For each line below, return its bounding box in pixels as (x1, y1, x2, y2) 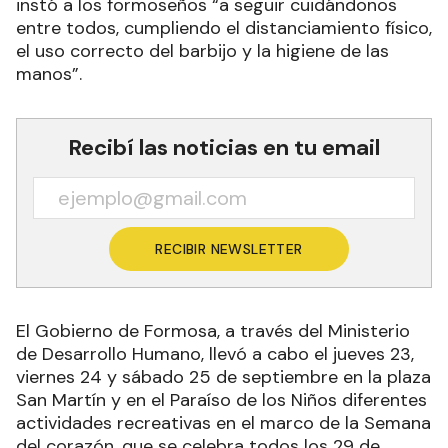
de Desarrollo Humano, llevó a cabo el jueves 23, (16, 342, 414, 367)
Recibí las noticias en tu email (68, 133, 380, 163)
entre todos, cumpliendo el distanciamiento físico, (16, 16, 432, 41)
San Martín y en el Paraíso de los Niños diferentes (16, 388, 427, 413)
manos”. (16, 62, 82, 87)
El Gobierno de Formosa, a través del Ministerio (16, 319, 410, 344)
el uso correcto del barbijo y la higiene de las (16, 39, 389, 64)
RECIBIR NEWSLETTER (155, 240, 303, 259)
